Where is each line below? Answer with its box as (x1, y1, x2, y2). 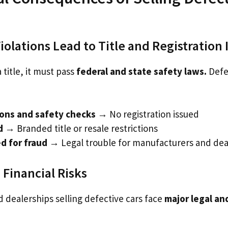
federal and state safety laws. (76, 65, 207, 77)
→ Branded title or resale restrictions (3, 122, 158, 134)
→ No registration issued (96, 108, 199, 120)
